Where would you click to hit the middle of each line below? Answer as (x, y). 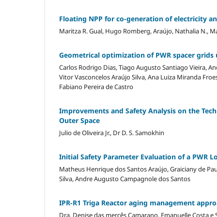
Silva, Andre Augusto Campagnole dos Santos (125, 178)
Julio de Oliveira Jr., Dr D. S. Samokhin (112, 132)
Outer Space (79, 120)
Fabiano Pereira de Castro (96, 86)
